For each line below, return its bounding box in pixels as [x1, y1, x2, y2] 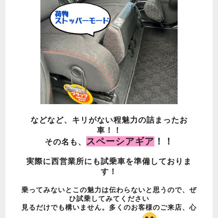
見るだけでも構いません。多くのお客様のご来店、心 [21, 203, 197, 212]
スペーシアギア [86, 136, 154, 147]
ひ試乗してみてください [69, 195, 149, 203]
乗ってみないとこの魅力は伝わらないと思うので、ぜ [21, 186, 197, 194]
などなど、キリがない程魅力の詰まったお [30, 116, 188, 125]
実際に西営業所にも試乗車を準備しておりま [26, 157, 192, 166]
